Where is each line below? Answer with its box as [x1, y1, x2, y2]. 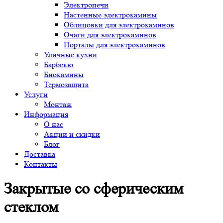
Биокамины [44, 69, 84, 79]
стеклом [4, 198, 58, 217]
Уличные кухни [44, 49, 97, 59]
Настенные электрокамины [64, 9, 157, 19]
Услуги [24, 89, 48, 99]
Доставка [24, 149, 55, 159]
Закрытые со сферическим [4, 180, 183, 198]
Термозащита [44, 79, 89, 89]
